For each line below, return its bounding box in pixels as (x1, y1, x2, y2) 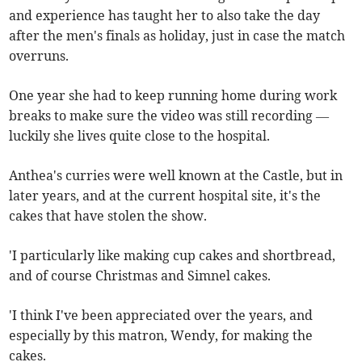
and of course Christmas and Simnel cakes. (9, 267, 271, 284)
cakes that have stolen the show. (9, 208, 208, 224)
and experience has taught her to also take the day (9, 7, 321, 23)
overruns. (9, 48, 69, 64)
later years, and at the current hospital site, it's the (9, 187, 322, 204)
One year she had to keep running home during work (9, 87, 338, 103)
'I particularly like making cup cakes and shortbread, (9, 247, 336, 263)
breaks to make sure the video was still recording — (9, 107, 330, 124)
